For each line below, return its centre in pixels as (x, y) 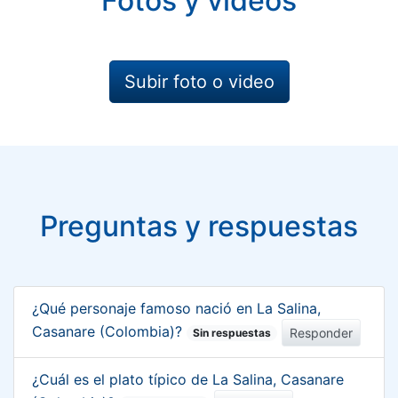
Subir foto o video (199, 81)
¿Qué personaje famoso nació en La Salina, (176, 308)
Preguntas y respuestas (199, 226)
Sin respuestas (232, 332)
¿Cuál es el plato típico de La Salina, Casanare (188, 379)
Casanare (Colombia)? (109, 331)
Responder (322, 332)
